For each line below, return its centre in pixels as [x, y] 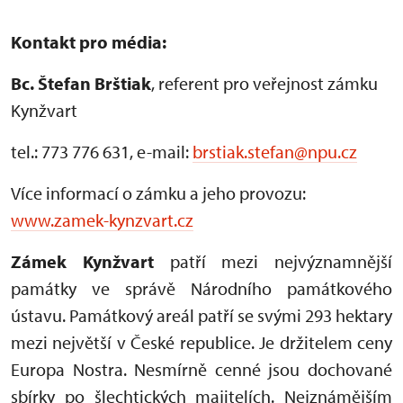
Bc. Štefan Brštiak [81, 84]
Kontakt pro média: [89, 42]
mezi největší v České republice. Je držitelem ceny [201, 343]
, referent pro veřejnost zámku [264, 84]
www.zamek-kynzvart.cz [102, 220]
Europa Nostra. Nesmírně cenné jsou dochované [201, 370]
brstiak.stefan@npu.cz [275, 152]
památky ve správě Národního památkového [201, 289]
